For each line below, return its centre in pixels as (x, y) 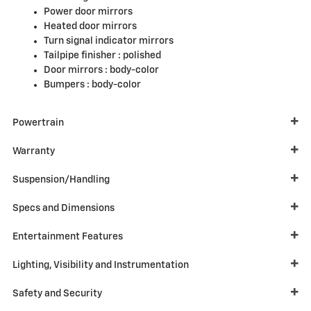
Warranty (34, 151)
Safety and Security (57, 293)
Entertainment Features (68, 236)
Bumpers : (68, 84)
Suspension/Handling (61, 179)
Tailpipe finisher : (83, 55)
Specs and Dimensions (64, 208)
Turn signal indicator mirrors (109, 41)
